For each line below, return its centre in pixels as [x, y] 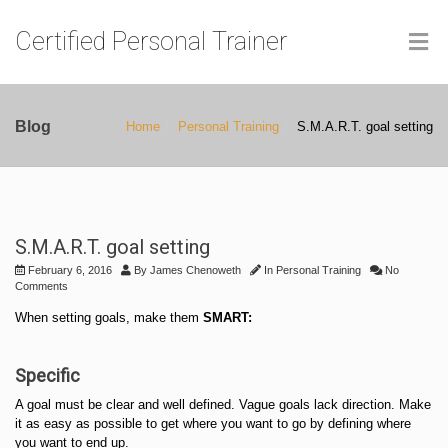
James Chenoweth [195, 270]
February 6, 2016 [68, 270]
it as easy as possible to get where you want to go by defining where [213, 423]
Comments [41, 286]
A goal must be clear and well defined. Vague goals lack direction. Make [223, 404]
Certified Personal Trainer [151, 41]
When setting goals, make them [109, 317]
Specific [47, 375]
